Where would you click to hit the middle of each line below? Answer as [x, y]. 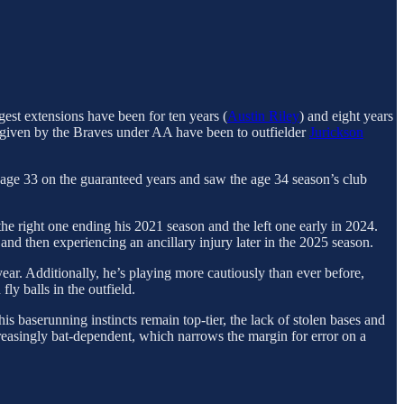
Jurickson [336, 133]
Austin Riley [263, 116]
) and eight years [346, 116]
